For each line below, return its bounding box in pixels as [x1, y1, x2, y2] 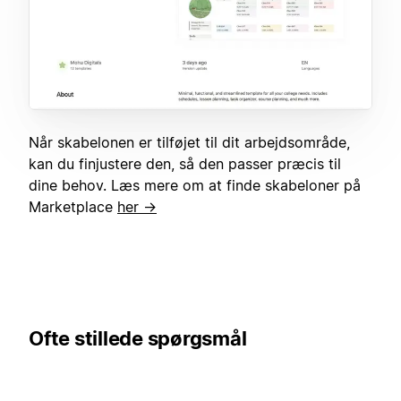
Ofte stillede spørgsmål [29, 327, 247, 351]
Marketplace [29, 198, 117, 217]
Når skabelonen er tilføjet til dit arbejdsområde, [29, 133, 350, 152]
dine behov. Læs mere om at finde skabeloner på [29, 176, 361, 195]
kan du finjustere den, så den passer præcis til [29, 155, 341, 174]
